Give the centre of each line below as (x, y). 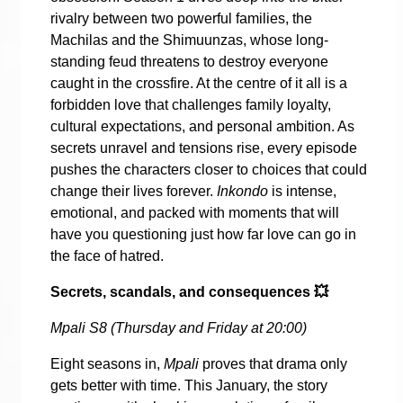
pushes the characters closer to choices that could (209, 169)
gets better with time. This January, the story (189, 385)
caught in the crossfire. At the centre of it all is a (199, 83)
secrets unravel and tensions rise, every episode (204, 148)
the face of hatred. (107, 255)
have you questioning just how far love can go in (203, 234)
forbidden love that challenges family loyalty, (191, 104)
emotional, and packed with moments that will (195, 212)
